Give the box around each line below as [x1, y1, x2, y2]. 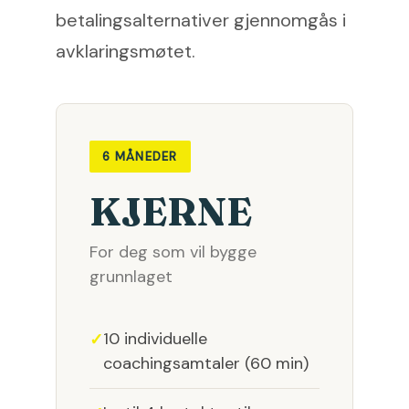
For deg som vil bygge [89, 241, 257, 264]
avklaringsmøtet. [56, 39, 195, 64]
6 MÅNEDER [102, 149, 178, 165]
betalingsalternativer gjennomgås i [56, 8, 346, 33]
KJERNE [89, 188, 252, 236]
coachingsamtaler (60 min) [103, 352, 309, 375]
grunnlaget [89, 266, 173, 288]
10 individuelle [103, 328, 207, 351]
